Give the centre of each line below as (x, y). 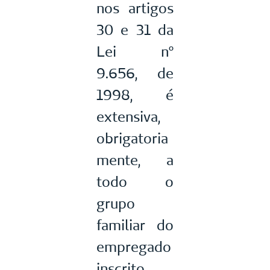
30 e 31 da (135, 30)
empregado (134, 247)
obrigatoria (132, 139)
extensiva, (128, 117)
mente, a (135, 160)
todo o (135, 182)
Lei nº (135, 52)
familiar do (135, 225)
